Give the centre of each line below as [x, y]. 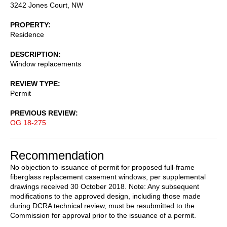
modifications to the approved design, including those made [105, 196]
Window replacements [46, 64]
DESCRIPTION [34, 54]
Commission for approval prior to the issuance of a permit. [103, 215]
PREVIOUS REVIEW [43, 113]
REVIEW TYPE [34, 83]
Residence [27, 34]
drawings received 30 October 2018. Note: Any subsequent [105, 186]
